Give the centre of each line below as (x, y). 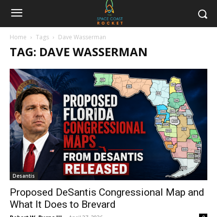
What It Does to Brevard (63, 204)
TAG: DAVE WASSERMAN (79, 52)
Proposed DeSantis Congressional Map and (107, 192)
